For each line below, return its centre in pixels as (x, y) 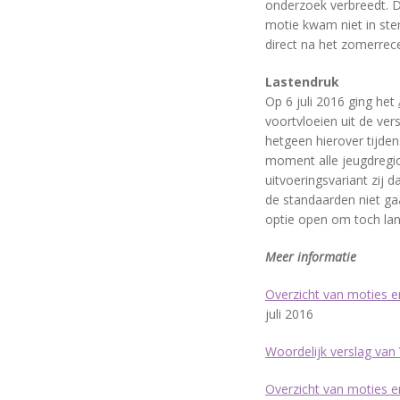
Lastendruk (302, 82)
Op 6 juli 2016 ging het (332, 101)
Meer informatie (311, 257)
